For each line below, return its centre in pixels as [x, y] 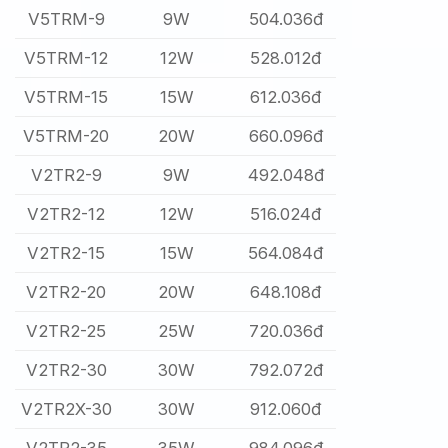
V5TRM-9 [66, 19]
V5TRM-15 [66, 97]
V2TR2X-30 [66, 409]
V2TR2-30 [66, 370]
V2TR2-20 [66, 292]
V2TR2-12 [66, 214]
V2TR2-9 [66, 175]
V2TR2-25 [66, 331]
